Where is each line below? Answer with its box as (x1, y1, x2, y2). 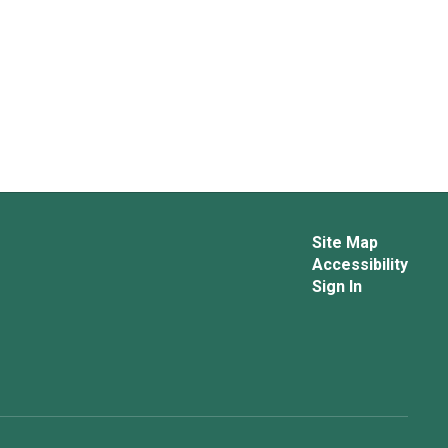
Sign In (311, 277, 362, 296)
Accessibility (311, 255, 408, 274)
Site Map (311, 233, 378, 252)
